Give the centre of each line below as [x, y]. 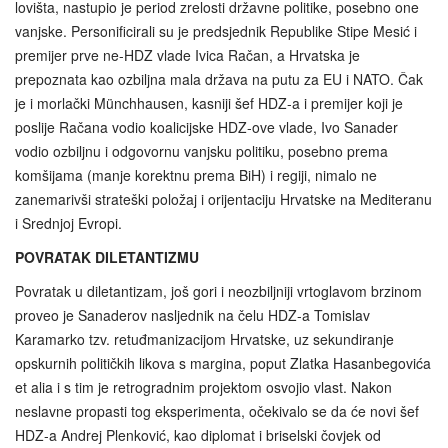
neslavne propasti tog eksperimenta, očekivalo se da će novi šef [217, 411]
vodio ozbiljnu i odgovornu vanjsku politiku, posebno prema [201, 151]
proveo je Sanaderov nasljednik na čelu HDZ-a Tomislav [192, 315]
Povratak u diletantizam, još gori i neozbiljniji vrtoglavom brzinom [218, 291]
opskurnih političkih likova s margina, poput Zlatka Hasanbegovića [223, 363]
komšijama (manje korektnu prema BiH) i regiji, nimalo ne [196, 175]
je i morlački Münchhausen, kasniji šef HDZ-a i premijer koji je [209, 103]
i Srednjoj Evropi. [68, 223]
